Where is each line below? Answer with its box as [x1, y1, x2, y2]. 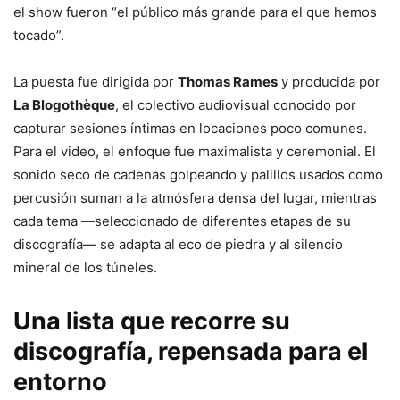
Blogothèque [32, 96, 115, 113]
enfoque [118, 142, 174, 160]
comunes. [305, 119, 367, 137]
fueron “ [66, 3, 117, 21]
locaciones [199, 119, 271, 137]
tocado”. [13, 26, 64, 44]
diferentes [202, 212, 271, 229]
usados [299, 165, 348, 183]
